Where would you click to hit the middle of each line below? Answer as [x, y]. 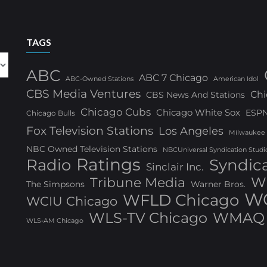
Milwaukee [247, 133]
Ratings [108, 164]
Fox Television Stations [90, 131]
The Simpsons [55, 184]
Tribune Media [138, 182]
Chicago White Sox [198, 113]
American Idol [236, 79]
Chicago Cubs [116, 112]
